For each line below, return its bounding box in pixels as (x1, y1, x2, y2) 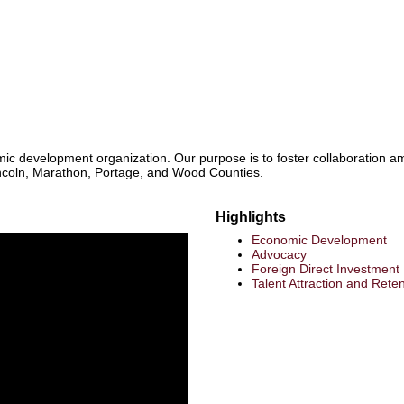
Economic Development (252, 233, 387, 248)
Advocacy (252, 247, 307, 262)
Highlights (216, 208, 286, 225)
